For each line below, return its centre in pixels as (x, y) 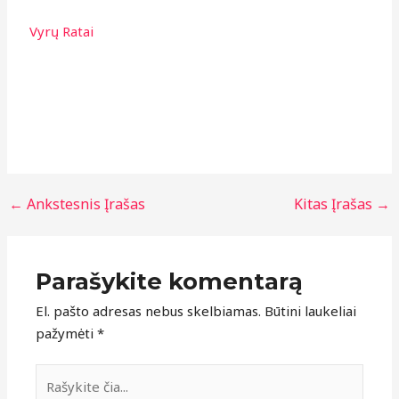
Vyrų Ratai (62, 32)
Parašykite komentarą (170, 281)
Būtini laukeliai (311, 310)
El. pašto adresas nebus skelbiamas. (149, 310)
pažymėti (67, 333)
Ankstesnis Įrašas (85, 204)
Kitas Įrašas (334, 204)
